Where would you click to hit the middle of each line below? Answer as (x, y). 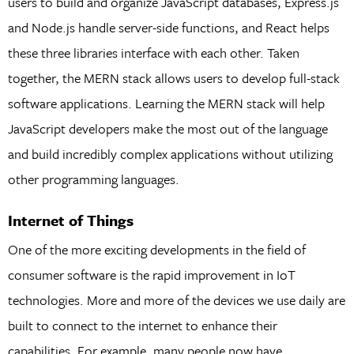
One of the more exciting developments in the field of (156, 250)
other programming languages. (93, 179)
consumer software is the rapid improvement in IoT (151, 275)
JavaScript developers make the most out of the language (168, 128)
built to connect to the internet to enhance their (142, 326)
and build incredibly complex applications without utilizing (170, 153)
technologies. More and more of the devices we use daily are (176, 300)
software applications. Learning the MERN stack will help (166, 103)
